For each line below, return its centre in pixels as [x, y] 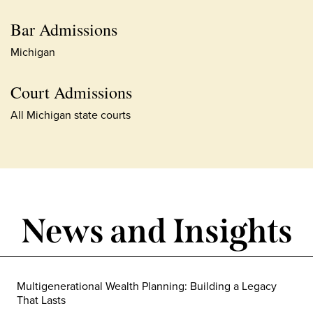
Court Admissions [71, 92]
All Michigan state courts [71, 115]
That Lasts [41, 300]
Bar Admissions [64, 29]
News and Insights [156, 231]
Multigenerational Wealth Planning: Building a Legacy [147, 286]
